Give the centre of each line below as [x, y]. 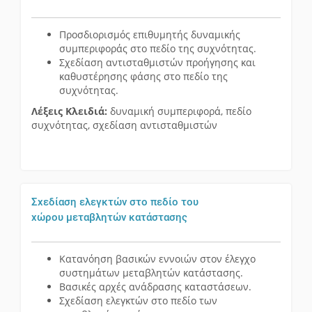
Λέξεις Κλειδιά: [69, 111]
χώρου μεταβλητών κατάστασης [109, 218]
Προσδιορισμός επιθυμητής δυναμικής [150, 35]
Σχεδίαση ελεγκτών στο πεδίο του [115, 202]
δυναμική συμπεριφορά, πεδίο [179, 111]
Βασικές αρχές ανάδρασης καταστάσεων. [155, 287]
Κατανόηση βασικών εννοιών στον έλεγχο [157, 259]
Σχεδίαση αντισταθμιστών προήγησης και [157, 63]
